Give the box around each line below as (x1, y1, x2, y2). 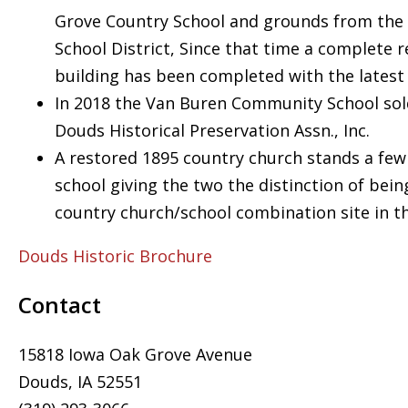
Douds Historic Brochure (18, 245, 212, 267)
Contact (18, 290, 101, 320)
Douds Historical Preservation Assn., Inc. (55, 119, 370, 141)
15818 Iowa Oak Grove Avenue (18, 343, 252, 365)
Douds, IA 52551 (18, 371, 142, 393)
